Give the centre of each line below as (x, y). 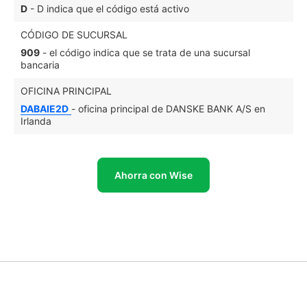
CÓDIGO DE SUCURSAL (74, 35)
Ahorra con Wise (153, 175)
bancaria (40, 65)
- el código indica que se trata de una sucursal (145, 52)
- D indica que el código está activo (108, 9)
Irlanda (36, 121)
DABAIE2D (45, 109)
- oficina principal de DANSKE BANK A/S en (168, 109)
